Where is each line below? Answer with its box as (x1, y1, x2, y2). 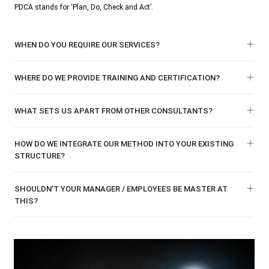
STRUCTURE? (14, 151, 65, 160)
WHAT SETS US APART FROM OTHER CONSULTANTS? (14, 106, 213, 115)
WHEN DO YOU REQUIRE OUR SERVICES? (14, 40, 160, 49)
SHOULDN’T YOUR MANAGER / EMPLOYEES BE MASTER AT (14, 184, 228, 193)
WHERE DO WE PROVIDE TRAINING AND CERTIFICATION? (14, 73, 220, 82)
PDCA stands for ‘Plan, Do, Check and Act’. (14, 3, 154, 11)
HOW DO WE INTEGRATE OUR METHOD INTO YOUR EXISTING (14, 139, 234, 148)
